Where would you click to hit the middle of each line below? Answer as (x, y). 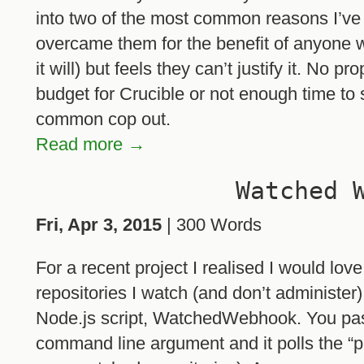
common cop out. (103, 119)
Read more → (91, 145)
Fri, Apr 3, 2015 (99, 224)
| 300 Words (212, 224)
